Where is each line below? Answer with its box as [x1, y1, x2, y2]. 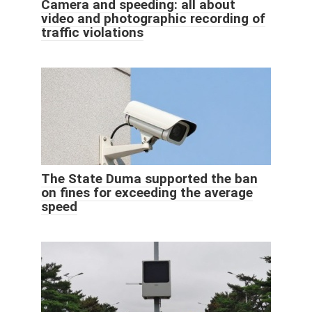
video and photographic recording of [41, 10, 265, 26]
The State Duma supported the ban [41, 170, 258, 187]
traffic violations [41, 24, 143, 40]
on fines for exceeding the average [41, 184, 253, 201]
